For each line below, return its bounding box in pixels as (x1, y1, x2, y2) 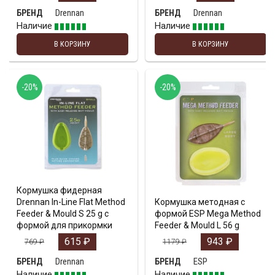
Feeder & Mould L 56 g (155, 220, 239, 231)
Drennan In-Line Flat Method (17, 197, 125, 207)
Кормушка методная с (155, 197, 245, 207)
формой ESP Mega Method (155, 209, 261, 219)
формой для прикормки (17, 220, 112, 231)
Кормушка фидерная (17, 185, 102, 196)
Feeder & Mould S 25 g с (17, 209, 109, 219)
